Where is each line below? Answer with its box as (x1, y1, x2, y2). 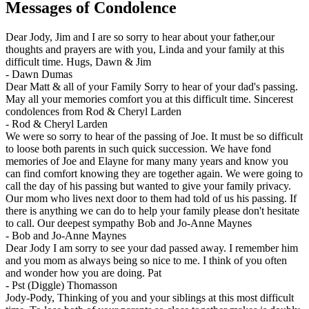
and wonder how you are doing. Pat (6, 267, 161, 279)
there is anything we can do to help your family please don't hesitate (6, 205, 299, 217)
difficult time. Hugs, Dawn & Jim (6, 56, 151, 68)
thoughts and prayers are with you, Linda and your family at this (6, 43, 284, 56)
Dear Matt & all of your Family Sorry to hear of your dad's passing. (6, 81, 298, 93)
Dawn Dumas (12, 68, 72, 81)
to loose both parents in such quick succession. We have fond (6, 143, 271, 155)
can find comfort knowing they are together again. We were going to (6, 168, 303, 180)
